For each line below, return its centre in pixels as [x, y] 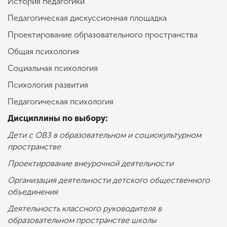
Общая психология [44, 52]
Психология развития [49, 85]
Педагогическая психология [62, 102]
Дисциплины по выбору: [59, 119]
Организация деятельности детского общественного [109, 180]
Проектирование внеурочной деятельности [91, 164]
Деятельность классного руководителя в [85, 209]
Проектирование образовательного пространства [104, 35]
